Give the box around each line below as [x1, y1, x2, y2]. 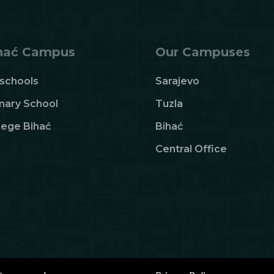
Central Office [155, 143, 227, 155]
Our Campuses [155, 45, 250, 60]
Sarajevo [155, 75, 199, 87]
